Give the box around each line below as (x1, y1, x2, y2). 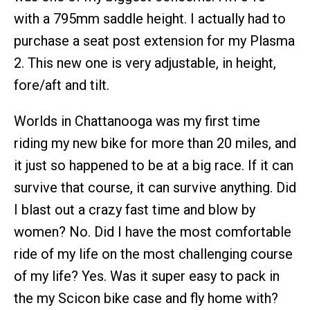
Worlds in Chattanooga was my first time (14, 113, 260, 130)
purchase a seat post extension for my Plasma (14, 33, 295, 50)
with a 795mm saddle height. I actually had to (14, 10, 286, 28)
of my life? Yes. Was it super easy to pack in (14, 268, 280, 285)
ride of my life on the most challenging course (14, 246, 293, 263)
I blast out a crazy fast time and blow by (14, 201, 255, 219)
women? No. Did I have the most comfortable (14, 224, 291, 241)
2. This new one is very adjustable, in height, (14, 55, 276, 72)
